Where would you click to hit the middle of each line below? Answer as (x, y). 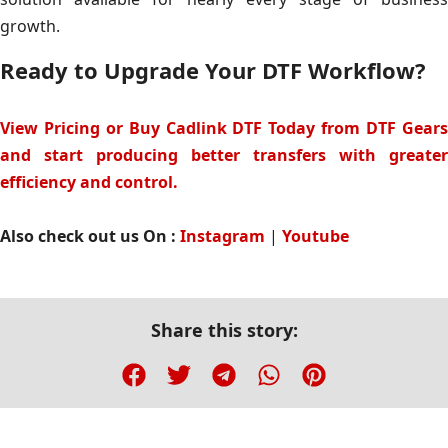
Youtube (315, 235)
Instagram (222, 235)
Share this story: (224, 329)
